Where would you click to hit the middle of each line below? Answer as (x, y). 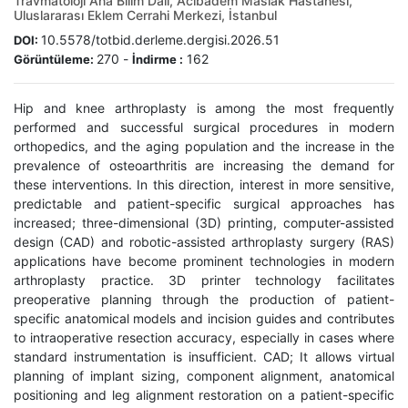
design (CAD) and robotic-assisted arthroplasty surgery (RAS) (204, 242)
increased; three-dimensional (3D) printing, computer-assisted (204, 223)
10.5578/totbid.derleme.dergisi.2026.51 (160, 40)
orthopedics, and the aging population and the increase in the (204, 147)
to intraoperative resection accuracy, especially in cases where (204, 338)
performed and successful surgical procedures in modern (204, 127)
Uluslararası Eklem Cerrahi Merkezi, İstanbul (145, 15)
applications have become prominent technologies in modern (204, 261)
